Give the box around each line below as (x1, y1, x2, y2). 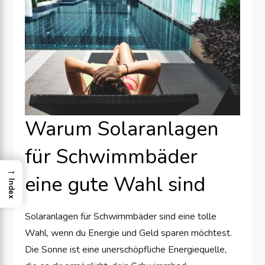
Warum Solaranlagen (25, 115, 219, 143)
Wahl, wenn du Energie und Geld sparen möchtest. (25, 226, 232, 240)
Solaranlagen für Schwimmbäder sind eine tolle (25, 209, 217, 223)
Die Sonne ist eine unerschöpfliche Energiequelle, (25, 243, 227, 256)
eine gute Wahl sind (25, 170, 206, 198)
